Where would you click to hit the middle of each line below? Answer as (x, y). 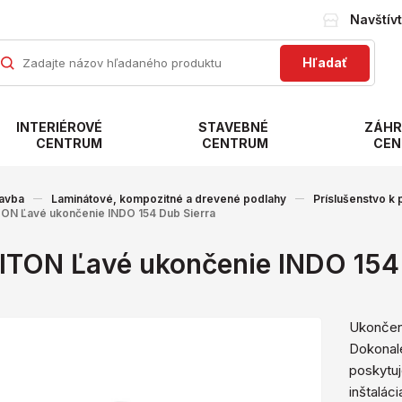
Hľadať (324, 62)
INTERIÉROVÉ (59, 127)
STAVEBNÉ (234, 127)
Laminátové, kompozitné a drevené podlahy (169, 198)
